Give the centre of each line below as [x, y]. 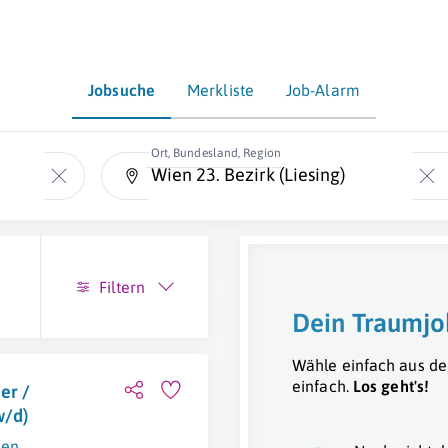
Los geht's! [391, 386]
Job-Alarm [322, 90]
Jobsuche [121, 90]
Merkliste [220, 90]
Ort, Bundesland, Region [215, 153]
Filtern [121, 286]
